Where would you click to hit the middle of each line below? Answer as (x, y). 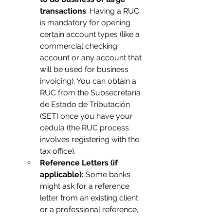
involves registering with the (91, 139)
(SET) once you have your (87, 116)
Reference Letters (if (80, 163)
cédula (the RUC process (85, 128)
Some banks (108, 174)
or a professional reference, (90, 209)
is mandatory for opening (86, 23)
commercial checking (80, 46)
